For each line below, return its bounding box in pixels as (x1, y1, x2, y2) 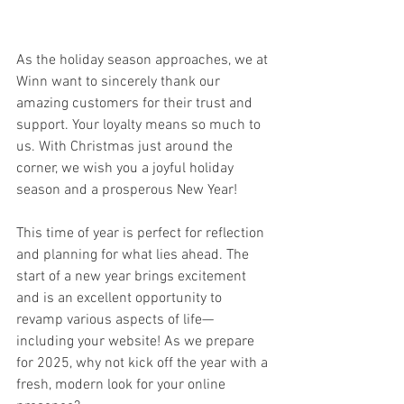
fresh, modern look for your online (16, 376, 229, 394)
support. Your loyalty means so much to (16, 116, 264, 134)
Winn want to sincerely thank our (16, 73, 224, 91)
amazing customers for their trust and (16, 95, 256, 113)
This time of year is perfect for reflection (16, 225, 268, 243)
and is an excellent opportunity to (16, 289, 225, 308)
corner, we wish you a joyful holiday (16, 160, 237, 178)
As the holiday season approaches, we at (16, 51, 271, 69)
